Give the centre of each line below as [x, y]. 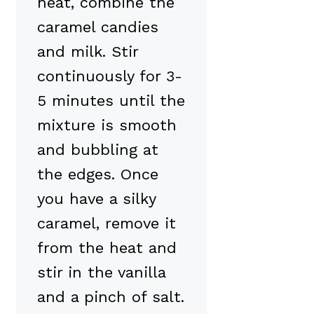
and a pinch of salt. [111, 297]
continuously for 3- [110, 76]
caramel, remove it [107, 224]
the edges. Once [98, 175]
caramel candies [98, 27]
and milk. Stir [88, 52]
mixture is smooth [107, 125]
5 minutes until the [111, 101]
